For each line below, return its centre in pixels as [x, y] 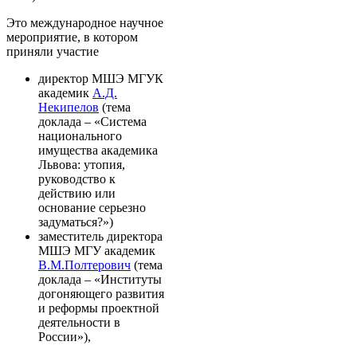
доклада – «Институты [100, 279]
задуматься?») [76, 222]
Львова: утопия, [82, 164]
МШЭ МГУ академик [97, 250]
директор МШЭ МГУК [101, 78]
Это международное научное [85, 22]
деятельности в [79, 322]
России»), [65, 336]
